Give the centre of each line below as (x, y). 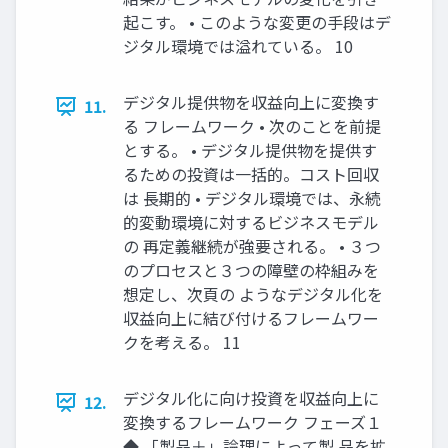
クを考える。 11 (182, 342)
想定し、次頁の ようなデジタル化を (253, 294)
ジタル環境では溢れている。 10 (238, 46)
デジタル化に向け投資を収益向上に (251, 398)
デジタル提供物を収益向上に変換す (251, 102)
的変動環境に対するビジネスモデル (251, 222)
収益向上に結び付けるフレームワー (251, 318)
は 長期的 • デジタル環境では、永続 (252, 198)
